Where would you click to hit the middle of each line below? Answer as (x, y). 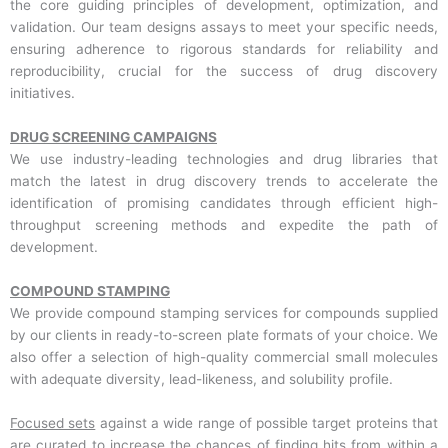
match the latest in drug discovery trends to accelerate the (224, 181)
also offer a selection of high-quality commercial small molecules (224, 357)
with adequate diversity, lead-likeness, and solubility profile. (201, 379)
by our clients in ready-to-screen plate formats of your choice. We (224, 335)
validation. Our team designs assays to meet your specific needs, (224, 27)
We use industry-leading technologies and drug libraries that (224, 159)
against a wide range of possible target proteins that (267, 423)
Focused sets (53, 423)
